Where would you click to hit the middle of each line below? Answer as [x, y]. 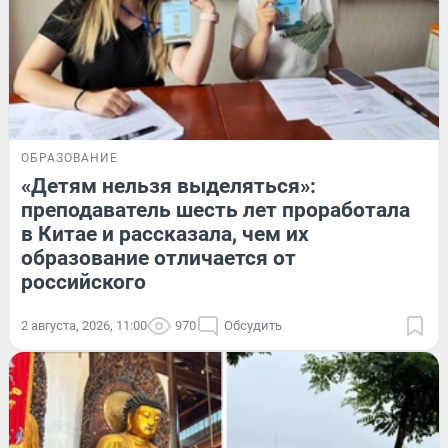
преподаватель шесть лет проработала [215, 210]
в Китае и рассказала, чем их [165, 234]
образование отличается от [158, 258]
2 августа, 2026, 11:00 [84, 326]
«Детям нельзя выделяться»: [168, 186]
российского [83, 282]
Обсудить [253, 326]
